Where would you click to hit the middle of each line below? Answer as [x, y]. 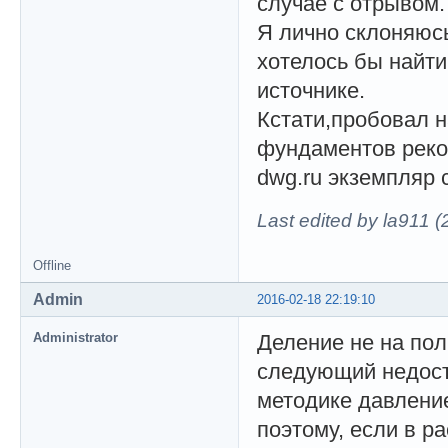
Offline [52, 265]
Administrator [75, 337]
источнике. [311, 90]
